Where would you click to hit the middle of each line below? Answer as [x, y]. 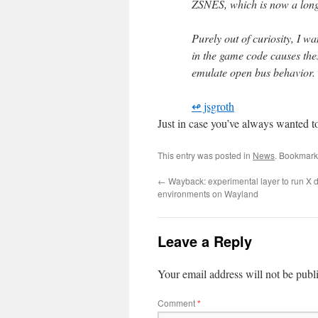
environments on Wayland [208, 193]
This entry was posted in [205, 155]
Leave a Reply [205, 241]
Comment [177, 303]
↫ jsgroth [213, 106]
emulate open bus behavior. [253, 72]
